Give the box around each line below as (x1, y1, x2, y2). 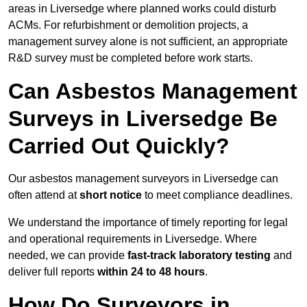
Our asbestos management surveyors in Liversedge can (8, 173, 278, 185)
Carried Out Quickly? (8, 134, 230, 159)
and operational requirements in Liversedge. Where (8, 233, 257, 245)
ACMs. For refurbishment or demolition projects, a (8, 19, 248, 32)
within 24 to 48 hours (97, 266, 205, 278)
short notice (79, 189, 142, 201)
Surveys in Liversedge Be (8, 106, 278, 132)
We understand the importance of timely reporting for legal (8, 217, 288, 229)
